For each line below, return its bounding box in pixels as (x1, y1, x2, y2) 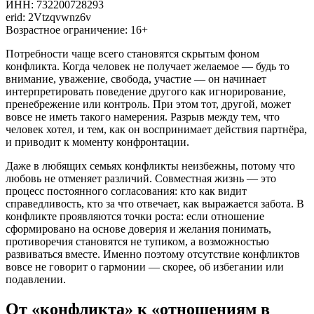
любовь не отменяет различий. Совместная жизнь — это (6, 172, 276, 184)
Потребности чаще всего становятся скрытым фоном (6, 47, 259, 60)
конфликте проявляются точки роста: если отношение (6, 210, 264, 222)
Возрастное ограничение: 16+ (6, 23, 148, 36)
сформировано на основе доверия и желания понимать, (6, 222, 271, 235)
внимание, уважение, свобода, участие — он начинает (6, 72, 266, 85)
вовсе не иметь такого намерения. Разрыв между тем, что (6, 110, 280, 123)
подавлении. (6, 273, 66, 285)
